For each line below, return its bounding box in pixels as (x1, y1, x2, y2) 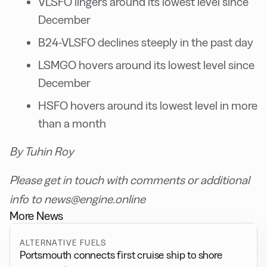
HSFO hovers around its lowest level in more (38, 99, 257, 113)
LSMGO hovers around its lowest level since (38, 58, 254, 72)
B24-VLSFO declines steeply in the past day (38, 36, 253, 49)
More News (10, 209, 64, 223)
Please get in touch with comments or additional (10, 173, 250, 187)
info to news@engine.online (10, 193, 145, 206)
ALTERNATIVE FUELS (20, 238, 107, 248)
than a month (38, 117, 106, 131)
